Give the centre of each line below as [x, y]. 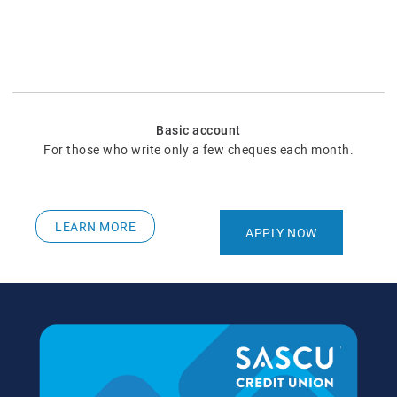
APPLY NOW [281, 232]
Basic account [198, 130]
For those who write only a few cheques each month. [198, 149]
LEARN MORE [96, 226]
